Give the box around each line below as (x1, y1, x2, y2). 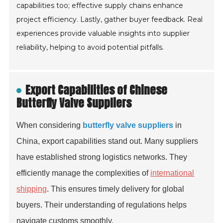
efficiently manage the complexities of (16, 169, 151, 178)
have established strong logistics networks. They (16, 153, 188, 162)
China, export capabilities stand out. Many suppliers (16, 137, 199, 146)
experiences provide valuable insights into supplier (16, 29, 190, 38)
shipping (16, 185, 47, 194)
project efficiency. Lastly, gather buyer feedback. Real (16, 15, 203, 24)
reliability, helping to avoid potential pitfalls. (16, 43, 164, 52)
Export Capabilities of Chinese (25, 82, 168, 99)
